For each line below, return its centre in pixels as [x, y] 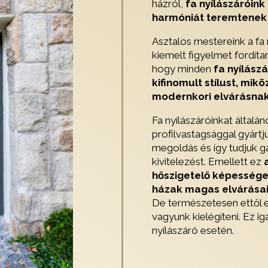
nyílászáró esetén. [193, 230]
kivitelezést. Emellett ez [208, 161]
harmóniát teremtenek [209, 17]
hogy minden [182, 68]
